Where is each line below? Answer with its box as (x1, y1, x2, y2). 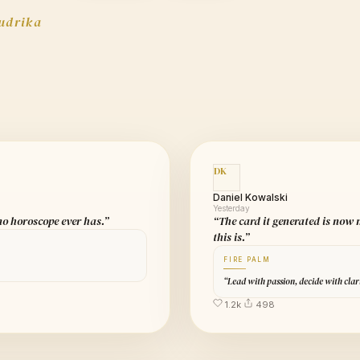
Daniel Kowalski (213, 190, 288, 203)
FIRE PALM (223, 255, 271, 264)
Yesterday (213, 202, 250, 213)
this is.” (213, 228, 250, 245)
